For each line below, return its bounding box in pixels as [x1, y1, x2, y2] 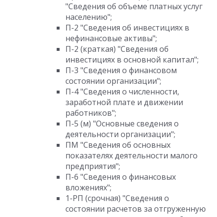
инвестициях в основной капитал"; [65, 54, 199, 65]
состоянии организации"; [65, 76, 161, 86]
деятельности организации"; [65, 129, 175, 139]
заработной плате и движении [65, 97, 183, 108]
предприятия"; [65, 161, 120, 171]
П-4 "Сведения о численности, [65, 86, 179, 97]
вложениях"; [65, 182, 111, 193]
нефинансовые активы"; [65, 33, 157, 44]
